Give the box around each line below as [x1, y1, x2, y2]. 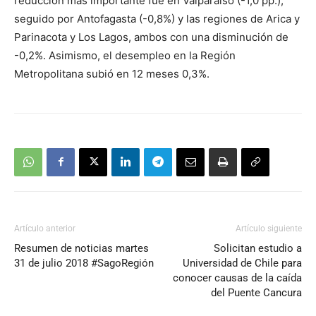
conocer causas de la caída [173, 271, 302, 284]
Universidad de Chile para [183, 256, 302, 269]
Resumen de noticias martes [14, 241, 149, 255]
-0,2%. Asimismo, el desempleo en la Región [14, 48, 236, 62]
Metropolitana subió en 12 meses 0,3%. [14, 66, 209, 80]
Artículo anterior [14, 223, 75, 233]
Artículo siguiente [236, 223, 302, 233]
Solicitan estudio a [214, 241, 302, 255]
